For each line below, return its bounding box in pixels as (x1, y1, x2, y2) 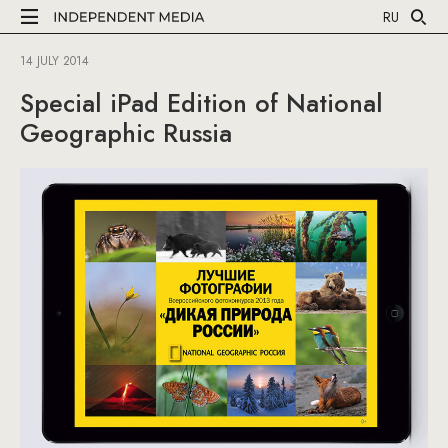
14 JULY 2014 (20, 52, 89, 70)
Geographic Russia (20, 115, 232, 151)
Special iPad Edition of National (20, 85, 383, 121)
